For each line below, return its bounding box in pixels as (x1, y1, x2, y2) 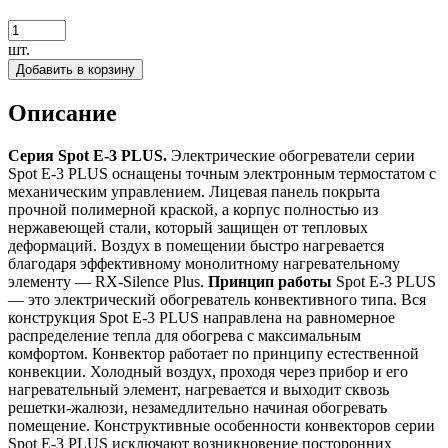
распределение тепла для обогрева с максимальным (8, 326, 361, 344)
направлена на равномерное (199, 308, 395, 326)
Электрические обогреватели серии (167, 146, 415, 164)
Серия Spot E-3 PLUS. (8, 146, 167, 164)
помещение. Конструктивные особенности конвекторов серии (8, 416, 435, 434)
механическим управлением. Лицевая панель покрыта (8, 182, 380, 200)
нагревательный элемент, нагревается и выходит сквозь (8, 380, 389, 398)
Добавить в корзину (16, 61, 135, 77)
